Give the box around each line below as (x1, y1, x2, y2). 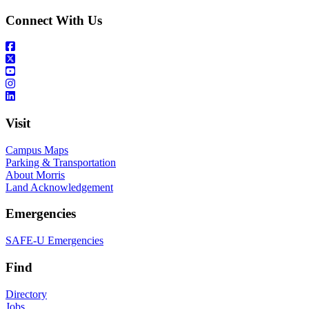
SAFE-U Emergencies (6, 235, 103, 247)
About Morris (6, 168, 65, 181)
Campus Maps (6, 143, 68, 156)
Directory (6, 288, 47, 300)
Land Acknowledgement (6, 181, 113, 193)
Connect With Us (6, 12, 102, 28)
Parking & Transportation (6, 156, 116, 168)
